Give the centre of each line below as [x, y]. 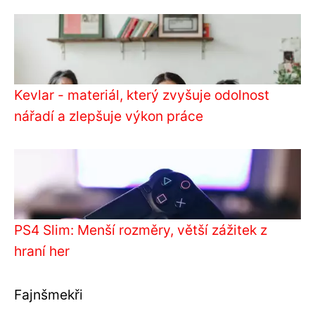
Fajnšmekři [49, 294]
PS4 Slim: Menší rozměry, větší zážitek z [141, 230]
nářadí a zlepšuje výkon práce [109, 116]
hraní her [42, 251]
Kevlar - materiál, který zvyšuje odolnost [142, 95]
